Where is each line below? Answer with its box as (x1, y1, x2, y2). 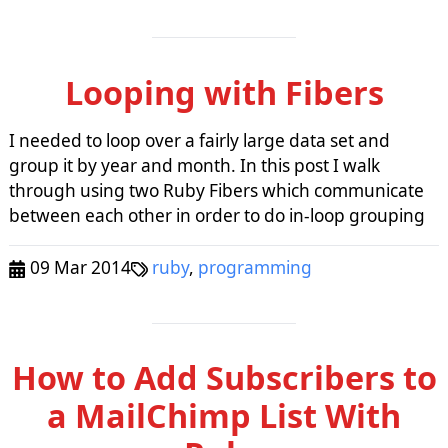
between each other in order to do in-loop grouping (8, 203, 425, 227)
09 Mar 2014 (25, 255, 131, 279)
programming (198, 255, 313, 279)
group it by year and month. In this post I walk (8, 153, 380, 177)
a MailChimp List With (47, 393, 401, 438)
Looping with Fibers (64, 69, 384, 114)
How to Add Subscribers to (11, 355, 437, 400)
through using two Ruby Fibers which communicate (8, 178, 424, 202)
